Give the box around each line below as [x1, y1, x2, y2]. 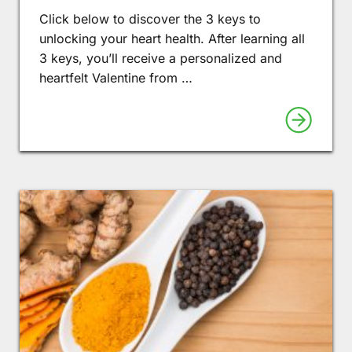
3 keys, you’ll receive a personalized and [39, 49, 282, 66]
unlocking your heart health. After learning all [39, 30, 305, 46]
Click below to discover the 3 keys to [39, 10, 261, 27]
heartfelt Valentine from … [39, 69, 192, 86]
